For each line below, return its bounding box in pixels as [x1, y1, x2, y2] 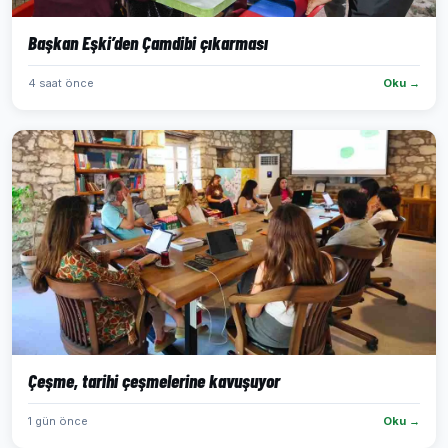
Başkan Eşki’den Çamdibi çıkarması [28, 31, 268, 54]
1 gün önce [28, 414, 88, 428]
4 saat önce [28, 76, 94, 90]
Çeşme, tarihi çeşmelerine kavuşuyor [28, 369, 280, 392]
